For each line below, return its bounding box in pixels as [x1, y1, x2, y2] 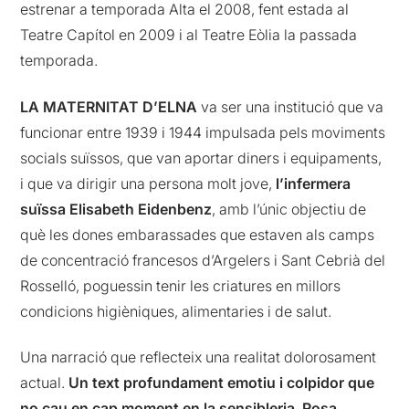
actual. [20, 373, 69, 393]
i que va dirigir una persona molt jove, [20, 173, 277, 193]
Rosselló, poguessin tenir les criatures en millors [20, 276, 341, 295]
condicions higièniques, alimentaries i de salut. [20, 301, 332, 320]
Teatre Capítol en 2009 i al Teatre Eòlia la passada [20, 26, 358, 45]
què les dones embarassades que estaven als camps [20, 225, 375, 244]
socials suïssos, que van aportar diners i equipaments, [20, 148, 383, 167]
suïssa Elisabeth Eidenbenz [20, 199, 213, 218]
